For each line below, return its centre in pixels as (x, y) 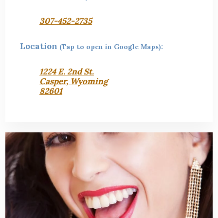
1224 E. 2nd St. (66, 72)
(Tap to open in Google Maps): (111, 47)
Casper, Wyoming (73, 82)
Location (39, 46)
